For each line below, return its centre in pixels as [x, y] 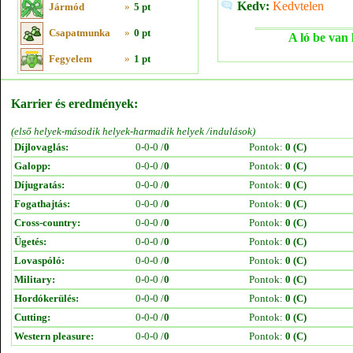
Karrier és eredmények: [74, 104]
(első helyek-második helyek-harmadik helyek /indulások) [133, 131]
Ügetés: [30, 242]
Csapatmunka [80, 33]
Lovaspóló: [39, 260]
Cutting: [32, 317]
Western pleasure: [54, 336]
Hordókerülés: [46, 298]
